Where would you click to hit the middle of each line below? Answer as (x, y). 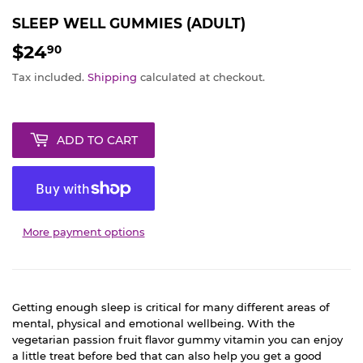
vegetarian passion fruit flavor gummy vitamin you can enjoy (177, 340)
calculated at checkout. (201, 77)
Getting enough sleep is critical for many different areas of (171, 307)
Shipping (112, 77)
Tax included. (50, 77)
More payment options (83, 232)
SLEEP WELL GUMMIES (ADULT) (129, 23)
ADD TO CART (97, 140)
